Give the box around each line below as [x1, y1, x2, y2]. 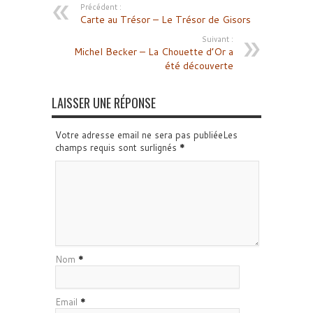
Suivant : [202, 34, 233, 45]
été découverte [165, 59, 233, 73]
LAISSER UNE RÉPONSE [52, 94, 156, 112]
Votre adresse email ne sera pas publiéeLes [55, 129, 238, 141]
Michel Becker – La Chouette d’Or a [74, 45, 233, 59]
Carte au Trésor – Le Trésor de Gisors [80, 13, 251, 27]
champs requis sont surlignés [55, 141, 180, 154]
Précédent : [80, 1, 122, 13]
